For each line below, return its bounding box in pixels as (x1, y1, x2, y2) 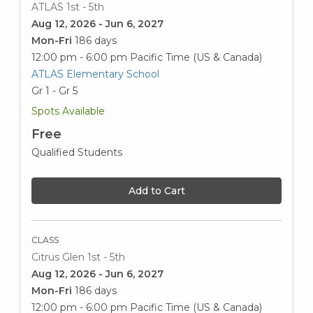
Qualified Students (31, 146, 122, 159)
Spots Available (31, 105, 105, 118)
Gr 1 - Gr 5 (31, 85, 78, 98)
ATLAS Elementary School (31, 68, 159, 81)
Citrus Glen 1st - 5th (31, 251, 125, 264)
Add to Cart (128, 184, 185, 198)
